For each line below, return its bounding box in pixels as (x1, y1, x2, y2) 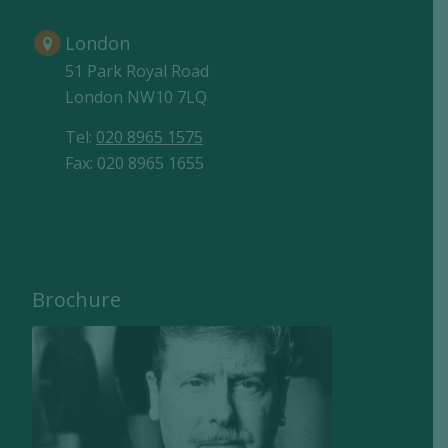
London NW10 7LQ (65, 86, 208, 108)
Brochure (32, 286, 122, 314)
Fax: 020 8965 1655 (65, 151, 205, 174)
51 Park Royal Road (65, 60, 210, 82)
